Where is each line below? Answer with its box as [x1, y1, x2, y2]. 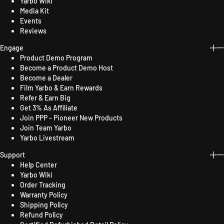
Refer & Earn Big [20, 93, 70, 102]
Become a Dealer [20, 73, 72, 82]
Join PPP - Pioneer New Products [20, 113, 122, 122]
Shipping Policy [20, 200, 68, 209]
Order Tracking [20, 180, 65, 189]
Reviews [20, 26, 46, 35]
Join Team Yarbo [20, 123, 71, 132]
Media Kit [20, 6, 49, 15]
